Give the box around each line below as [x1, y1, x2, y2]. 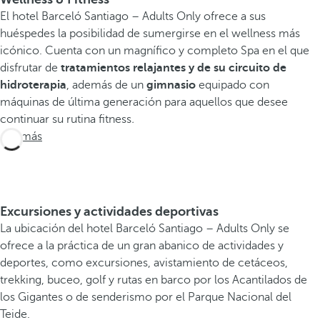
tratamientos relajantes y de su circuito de [61, 61, 286, 74]
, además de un [66, 78, 146, 91]
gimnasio [146, 78, 199, 91]
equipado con [199, 78, 269, 91]
